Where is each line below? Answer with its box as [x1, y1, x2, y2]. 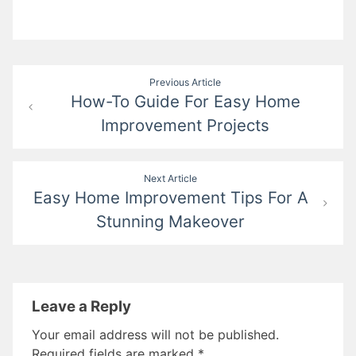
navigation [12, 95, 111, 118]
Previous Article [149, 76, 222, 89]
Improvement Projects [101, 115, 270, 136]
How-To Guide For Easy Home [70, 91, 300, 112]
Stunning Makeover [96, 211, 246, 232]
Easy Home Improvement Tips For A [33, 188, 308, 208]
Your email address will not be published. [32, 327, 279, 343]
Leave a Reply [32, 297, 131, 316]
